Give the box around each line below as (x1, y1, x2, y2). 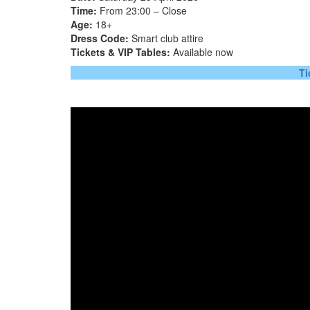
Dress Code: (71, 30, 129, 45)
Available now (170, 44, 233, 59)
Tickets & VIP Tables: (71, 44, 170, 59)
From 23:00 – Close (97, 3, 187, 17)
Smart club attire (129, 30, 203, 45)
